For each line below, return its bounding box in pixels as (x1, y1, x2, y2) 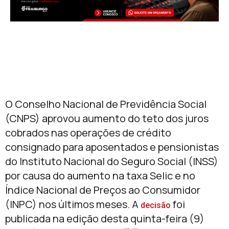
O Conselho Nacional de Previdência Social (5, 97, 207, 111)
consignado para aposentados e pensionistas (5, 140, 219, 154)
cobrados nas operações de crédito (5, 126, 171, 140)
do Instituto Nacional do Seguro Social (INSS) (5, 154, 218, 169)
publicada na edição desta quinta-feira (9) (5, 212, 204, 226)
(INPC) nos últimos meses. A (5, 197, 141, 212)
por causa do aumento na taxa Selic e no (5, 169, 195, 183)
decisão (141, 200, 171, 211)
